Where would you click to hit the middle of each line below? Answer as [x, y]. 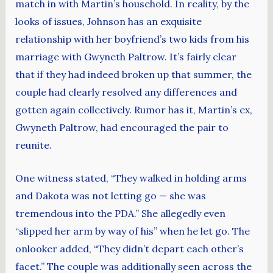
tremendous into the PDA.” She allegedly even [120, 214]
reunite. [33, 145]
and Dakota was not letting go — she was [110, 196]
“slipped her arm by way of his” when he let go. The [132, 231]
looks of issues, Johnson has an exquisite [108, 21]
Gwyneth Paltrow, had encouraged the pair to [122, 127]
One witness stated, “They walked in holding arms [131, 178]
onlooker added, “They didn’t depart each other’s [129, 249]
